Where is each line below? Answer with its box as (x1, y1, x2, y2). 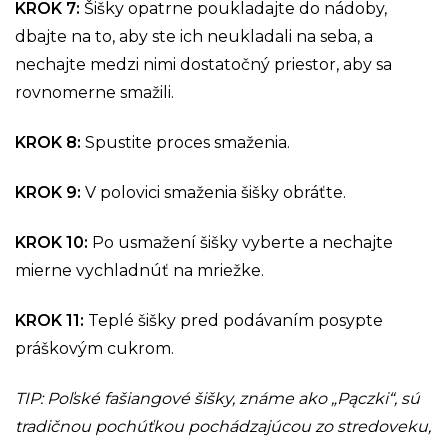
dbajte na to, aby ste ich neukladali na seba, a (15, 26, 373, 46)
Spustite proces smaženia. (85, 132, 290, 152)
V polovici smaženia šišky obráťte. (85, 182, 346, 202)
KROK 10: (15, 232, 92, 252)
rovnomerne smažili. (15, 82, 174, 102)
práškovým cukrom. (15, 338, 174, 358)
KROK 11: (15, 310, 88, 330)
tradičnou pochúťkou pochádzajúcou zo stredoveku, (15, 416, 431, 436)
